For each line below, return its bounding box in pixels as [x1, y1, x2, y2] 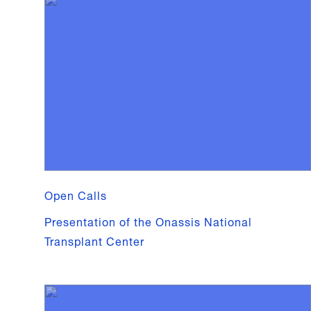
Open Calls [44, 184, 107, 205]
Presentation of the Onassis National [44, 210, 252, 232]
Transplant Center [44, 230, 144, 251]
